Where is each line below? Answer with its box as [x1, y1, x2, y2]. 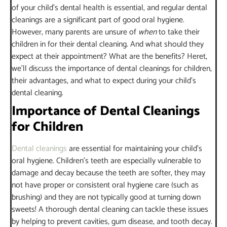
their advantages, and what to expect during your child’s [12, 73, 196, 88]
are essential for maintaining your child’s [67, 141, 202, 156]
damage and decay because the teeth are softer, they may [12, 166, 205, 180]
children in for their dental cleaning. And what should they [12, 37, 204, 51]
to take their [157, 25, 200, 39]
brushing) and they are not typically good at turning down [12, 190, 201, 204]
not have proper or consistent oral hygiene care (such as [12, 178, 199, 192]
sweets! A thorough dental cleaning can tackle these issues [12, 202, 208, 216]
